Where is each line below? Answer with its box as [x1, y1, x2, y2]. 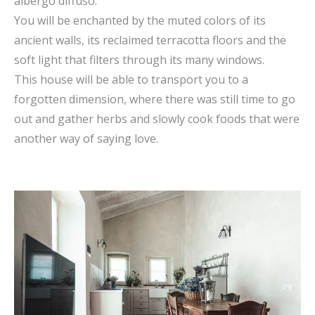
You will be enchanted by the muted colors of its [14, 13, 266, 28]
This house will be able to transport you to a [14, 72, 248, 87]
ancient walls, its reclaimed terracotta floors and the [14, 32, 286, 48]
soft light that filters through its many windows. [14, 52, 264, 67]
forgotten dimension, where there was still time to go [14, 91, 295, 107]
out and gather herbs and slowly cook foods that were [14, 111, 300, 127]
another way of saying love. [14, 131, 158, 146]
